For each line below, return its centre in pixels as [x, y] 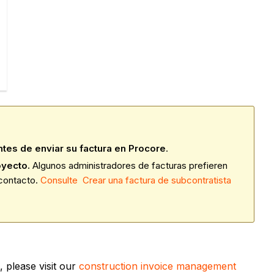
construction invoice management [157, 266]
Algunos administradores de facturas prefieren [130, 165]
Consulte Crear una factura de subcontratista [136, 180]
